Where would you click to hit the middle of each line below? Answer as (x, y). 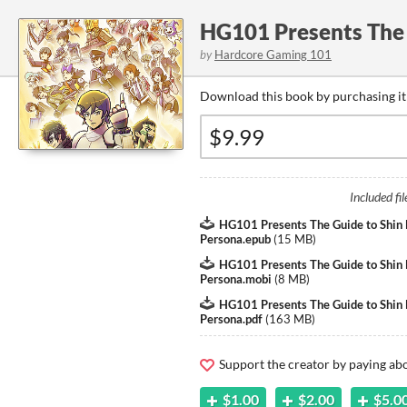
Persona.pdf (231, 319)
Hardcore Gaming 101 (273, 55)
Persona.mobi (236, 279)
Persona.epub (235, 239)
